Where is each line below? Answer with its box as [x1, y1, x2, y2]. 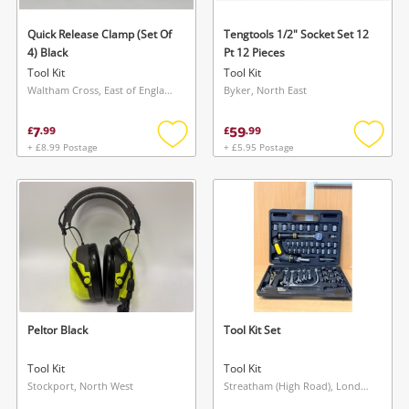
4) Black [27, 45, 68, 61]
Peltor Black [27, 322, 88, 339]
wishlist [172, 175, 219, 194]
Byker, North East [224, 83, 307, 98]
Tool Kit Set [224, 322, 280, 339]
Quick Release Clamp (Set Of [27, 26, 172, 43]
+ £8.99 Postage [27, 141, 98, 154]
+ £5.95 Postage [224, 141, 294, 154]
